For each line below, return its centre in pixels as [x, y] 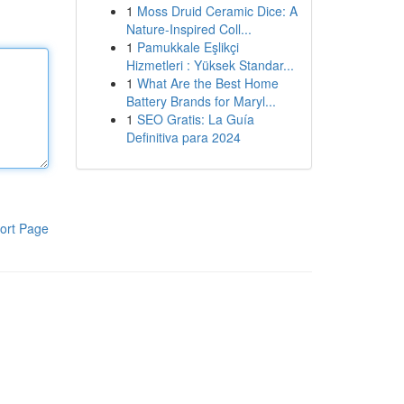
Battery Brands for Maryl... [201, 101]
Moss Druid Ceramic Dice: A [217, 11]
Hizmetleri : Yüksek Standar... [210, 65]
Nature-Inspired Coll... [188, 29]
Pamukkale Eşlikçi [188, 47]
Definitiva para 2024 [183, 137]
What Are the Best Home [207, 83]
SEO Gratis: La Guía [195, 119]
